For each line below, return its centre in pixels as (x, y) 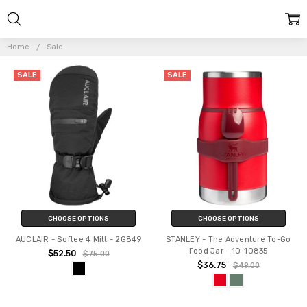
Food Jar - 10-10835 (228, 251)
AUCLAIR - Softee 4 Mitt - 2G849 (78, 239)
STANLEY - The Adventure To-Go (229, 239)
